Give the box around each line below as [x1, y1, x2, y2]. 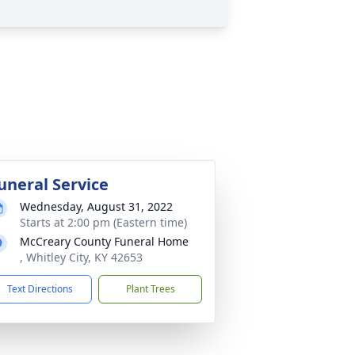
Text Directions [7, 281, 73, 296]
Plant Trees [125, 281, 175, 296]
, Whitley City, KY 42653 [20, 249, 143, 265]
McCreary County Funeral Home [20, 233, 189, 249]
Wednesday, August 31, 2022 [20, 198, 173, 214]
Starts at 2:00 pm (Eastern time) [20, 214, 187, 230]
